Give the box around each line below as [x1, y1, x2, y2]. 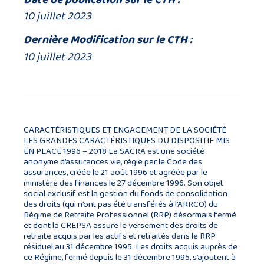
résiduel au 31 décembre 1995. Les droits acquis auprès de [24, 240, 237, 253]
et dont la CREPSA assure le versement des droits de [24, 219, 218, 232]
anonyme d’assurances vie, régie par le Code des [24, 155, 202, 169]
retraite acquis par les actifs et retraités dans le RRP [24, 229, 216, 243]
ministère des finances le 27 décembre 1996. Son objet [24, 176, 223, 190]
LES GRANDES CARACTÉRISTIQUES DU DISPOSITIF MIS [24, 134, 230, 147]
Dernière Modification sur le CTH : [24, 31, 193, 48]
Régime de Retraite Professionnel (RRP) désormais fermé [24, 208, 236, 222]
